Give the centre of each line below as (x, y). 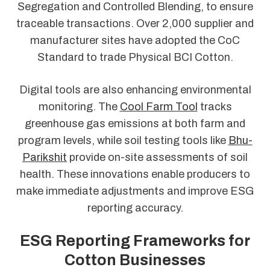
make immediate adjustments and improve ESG (135, 191)
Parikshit (45, 157)
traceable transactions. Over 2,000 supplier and (135, 24)
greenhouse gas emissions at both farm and (135, 123)
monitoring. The (79, 106)
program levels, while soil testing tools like (123, 140)
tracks (215, 106)
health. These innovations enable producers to (135, 174)
